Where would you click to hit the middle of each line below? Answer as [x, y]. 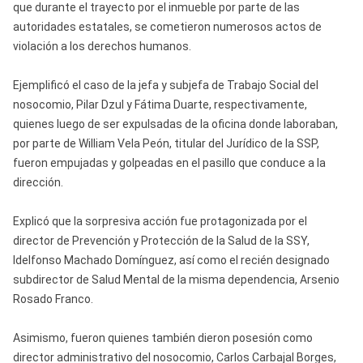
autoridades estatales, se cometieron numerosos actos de [167, 26]
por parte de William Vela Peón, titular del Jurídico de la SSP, [166, 143]
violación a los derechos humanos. [102, 46]
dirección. [38, 182]
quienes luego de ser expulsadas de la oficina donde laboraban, [175, 124]
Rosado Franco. [53, 299]
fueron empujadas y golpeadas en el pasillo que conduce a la [169, 162]
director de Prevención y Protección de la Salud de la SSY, [161, 240]
